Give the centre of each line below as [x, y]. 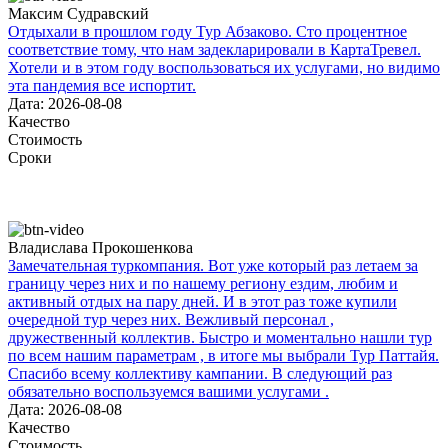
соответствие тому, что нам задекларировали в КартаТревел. [214, 49]
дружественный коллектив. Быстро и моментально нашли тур [220, 337]
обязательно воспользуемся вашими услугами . [168, 391]
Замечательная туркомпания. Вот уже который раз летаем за [213, 265]
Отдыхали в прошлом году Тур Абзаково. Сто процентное [207, 31]
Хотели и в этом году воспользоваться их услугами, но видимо [224, 67]
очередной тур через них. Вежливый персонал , [171, 319]
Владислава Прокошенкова [100, 247]
